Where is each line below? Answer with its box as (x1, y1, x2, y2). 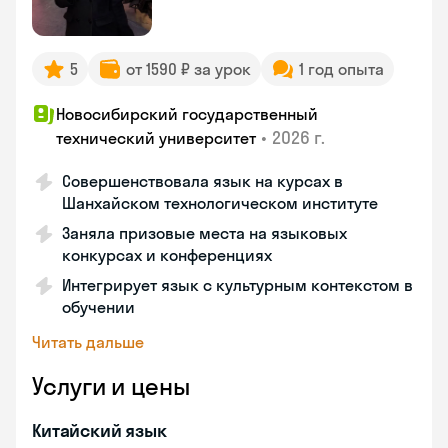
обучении (62, 297, 135, 317)
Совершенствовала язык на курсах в (62, 171, 343, 191)
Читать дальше (32, 332, 144, 352)
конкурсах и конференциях (62, 245, 272, 265)
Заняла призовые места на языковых (62, 223, 347, 243)
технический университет (56, 128, 256, 148)
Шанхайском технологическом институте (62, 193, 378, 213)
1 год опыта (299, 59, 384, 79)
